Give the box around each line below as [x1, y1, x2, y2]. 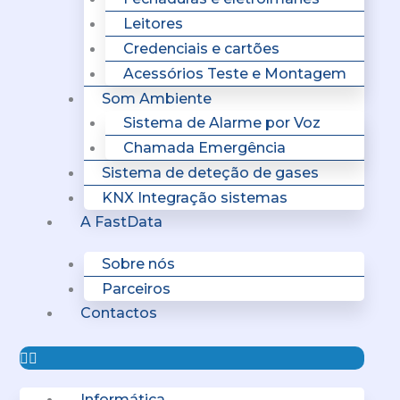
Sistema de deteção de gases [102, 164, 319, 181]
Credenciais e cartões [123, 40, 279, 57]
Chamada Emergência [123, 139, 286, 156]
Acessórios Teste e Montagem [123, 65, 346, 82]
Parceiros [102, 280, 171, 297]
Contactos [80, 304, 157, 321]
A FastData [80, 213, 162, 230]
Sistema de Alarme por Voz [123, 114, 321, 131]
